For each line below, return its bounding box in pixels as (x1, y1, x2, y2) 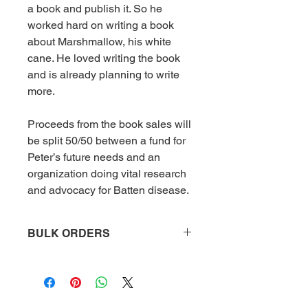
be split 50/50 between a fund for (27, 134, 186, 147)
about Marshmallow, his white (27, 35, 171, 48)
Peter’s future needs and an (27, 151, 160, 164)
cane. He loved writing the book (27, 52, 180, 65)
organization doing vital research (27, 167, 186, 180)
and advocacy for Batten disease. (27, 184, 189, 197)
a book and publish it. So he (27, 2, 162, 15)
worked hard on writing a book (27, 19, 174, 32)
